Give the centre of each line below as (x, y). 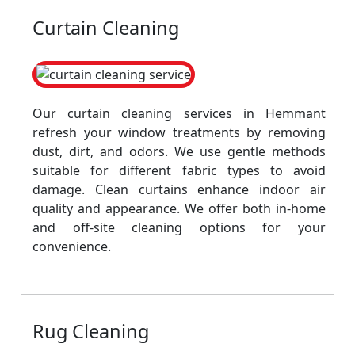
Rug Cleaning (91, 331)
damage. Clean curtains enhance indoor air (179, 189)
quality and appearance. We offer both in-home (179, 208)
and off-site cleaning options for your (179, 227)
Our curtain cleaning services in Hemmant (179, 113)
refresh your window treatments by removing (179, 132)
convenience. (72, 246)
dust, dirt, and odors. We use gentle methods (179, 151)
